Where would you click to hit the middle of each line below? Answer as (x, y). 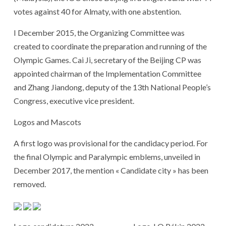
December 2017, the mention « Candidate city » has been (111, 170)
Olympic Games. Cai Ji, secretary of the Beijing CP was (107, 60)
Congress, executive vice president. (74, 100)
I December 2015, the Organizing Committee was (99, 32)
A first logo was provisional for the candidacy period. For (111, 143)
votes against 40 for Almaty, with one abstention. (97, 11)
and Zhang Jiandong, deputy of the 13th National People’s (112, 87)
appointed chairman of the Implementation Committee (107, 73)
